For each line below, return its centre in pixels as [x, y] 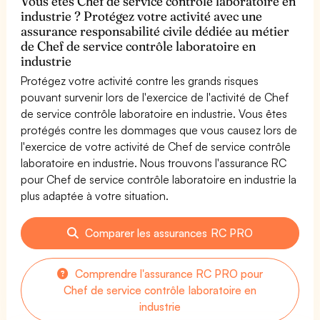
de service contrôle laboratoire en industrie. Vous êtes [154, 113]
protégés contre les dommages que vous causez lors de [159, 130]
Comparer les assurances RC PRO [167, 232]
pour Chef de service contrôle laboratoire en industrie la [159, 179]
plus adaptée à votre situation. [95, 195]
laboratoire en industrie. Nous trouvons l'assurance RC [154, 162]
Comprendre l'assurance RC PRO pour [167, 273]
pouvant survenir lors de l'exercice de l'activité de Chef [155, 97]
